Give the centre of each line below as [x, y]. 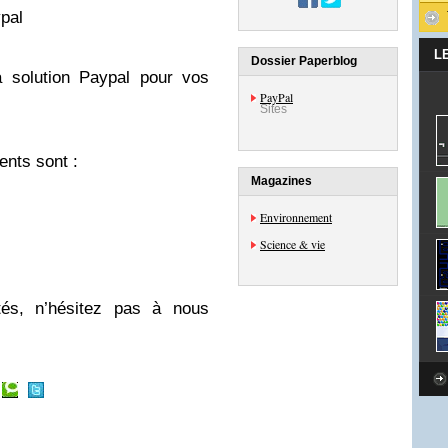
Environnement [296, 217]
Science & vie [292, 244]
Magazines [281, 181]
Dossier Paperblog [304, 61]
